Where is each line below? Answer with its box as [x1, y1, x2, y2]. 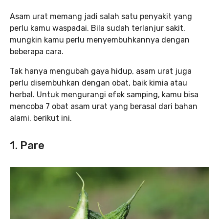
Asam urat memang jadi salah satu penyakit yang [10, 12, 192, 21]
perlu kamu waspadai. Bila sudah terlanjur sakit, [10, 23, 185, 33]
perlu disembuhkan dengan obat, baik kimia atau [10, 78, 187, 88]
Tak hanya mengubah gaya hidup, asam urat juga [10, 66, 192, 76]
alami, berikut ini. [10, 113, 74, 123]
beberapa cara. [10, 47, 66, 56]
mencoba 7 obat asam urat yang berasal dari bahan [10, 102, 197, 111]
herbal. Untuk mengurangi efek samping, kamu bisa [10, 90, 198, 99]
